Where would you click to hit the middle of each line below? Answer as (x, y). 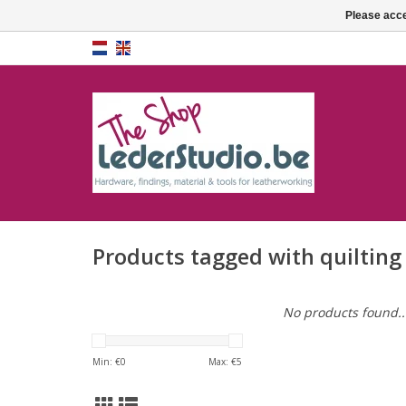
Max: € (222, 362)
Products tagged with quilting (247, 257)
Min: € (106, 362)
